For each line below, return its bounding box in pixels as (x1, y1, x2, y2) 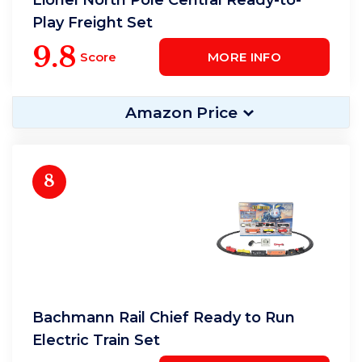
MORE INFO (207, 48, 281, 65)
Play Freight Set (32, 13, 153, 32)
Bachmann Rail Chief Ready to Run (32, 308, 295, 326)
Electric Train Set (32, 330, 160, 349)
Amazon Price (124, 103, 238, 122)
